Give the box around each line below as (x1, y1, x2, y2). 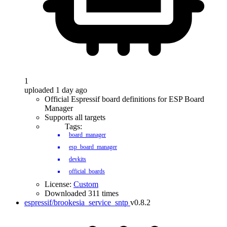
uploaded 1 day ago (24, 86, 87, 94)
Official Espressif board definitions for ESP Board (45, 95, 204, 103)
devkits (69, 156, 86, 163)
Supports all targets (45, 113, 105, 122)
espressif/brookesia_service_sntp (24, 198, 128, 207)
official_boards (69, 168, 105, 175)
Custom (73, 180, 98, 188)
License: (45, 180, 73, 188)
